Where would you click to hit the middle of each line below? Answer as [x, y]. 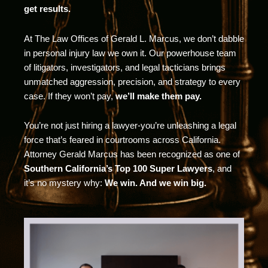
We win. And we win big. [156, 183]
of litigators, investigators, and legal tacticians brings [125, 67]
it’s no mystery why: [64, 183]
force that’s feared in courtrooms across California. [122, 140]
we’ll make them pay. [159, 96]
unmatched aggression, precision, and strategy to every [132, 82]
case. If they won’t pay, [70, 96]
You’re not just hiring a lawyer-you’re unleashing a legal [130, 126]
